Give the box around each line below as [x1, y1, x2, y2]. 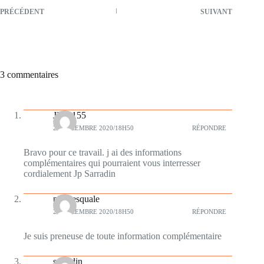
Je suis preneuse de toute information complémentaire [24, 230, 222, 241]
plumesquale [53, 193, 100, 204]
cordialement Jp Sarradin [24, 168, 115, 179]
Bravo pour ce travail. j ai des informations [24, 147, 181, 157]
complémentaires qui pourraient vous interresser [24, 157, 200, 168]
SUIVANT [200, 7, 233, 16]
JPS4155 [53, 110, 86, 120]
